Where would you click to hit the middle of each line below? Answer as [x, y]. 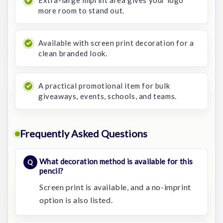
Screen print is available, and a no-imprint [115, 187]
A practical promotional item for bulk [104, 86]
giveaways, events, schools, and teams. [108, 96]
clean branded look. [73, 53]
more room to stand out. [81, 10]
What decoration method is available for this [116, 161]
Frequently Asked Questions [84, 133]
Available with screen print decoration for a [116, 43]
